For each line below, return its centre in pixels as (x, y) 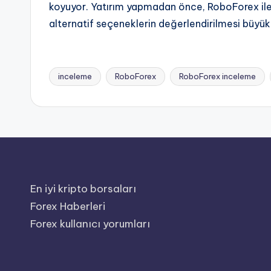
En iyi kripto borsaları (83, 189)
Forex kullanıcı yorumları (90, 224)
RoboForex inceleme (217, 76)
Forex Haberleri (68, 206)
